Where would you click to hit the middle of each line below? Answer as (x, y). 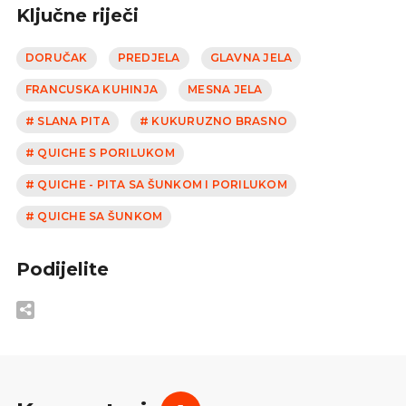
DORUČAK (57, 58)
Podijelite (63, 269)
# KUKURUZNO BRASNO (213, 121)
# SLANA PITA (68, 121)
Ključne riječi (77, 15)
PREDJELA (149, 58)
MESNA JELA (225, 90)
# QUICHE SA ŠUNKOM (94, 217)
